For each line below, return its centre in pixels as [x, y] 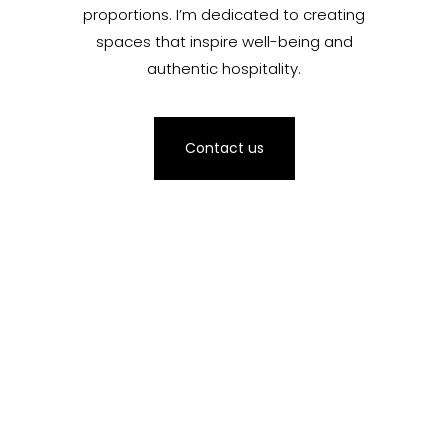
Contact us [224, 147]
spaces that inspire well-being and [224, 42]
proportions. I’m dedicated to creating [224, 15]
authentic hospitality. [224, 69]
